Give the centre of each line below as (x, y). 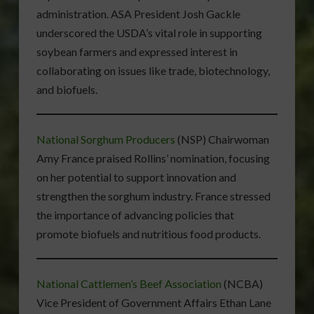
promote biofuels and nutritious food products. (148, 234)
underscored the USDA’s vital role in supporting (149, 33)
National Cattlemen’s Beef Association (129, 284)
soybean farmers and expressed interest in (137, 52)
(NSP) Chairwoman (222, 139)
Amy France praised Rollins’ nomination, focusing (153, 158)
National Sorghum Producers (105, 139)
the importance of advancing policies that (135, 215)
